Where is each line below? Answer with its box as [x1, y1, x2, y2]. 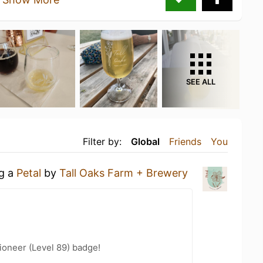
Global [131, 135, 160, 147]
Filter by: [83, 135, 122, 147]
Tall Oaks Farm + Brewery [59, 166, 188, 179]
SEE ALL [186, 77, 215, 86]
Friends [169, 135, 201, 147]
